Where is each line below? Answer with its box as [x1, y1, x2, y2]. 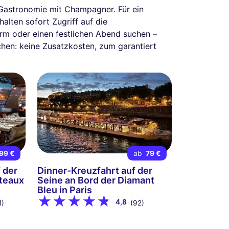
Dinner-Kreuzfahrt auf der [37, 165, 152, 176]
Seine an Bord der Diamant [37, 175, 154, 186]
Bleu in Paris [37, 185, 92, 196]
